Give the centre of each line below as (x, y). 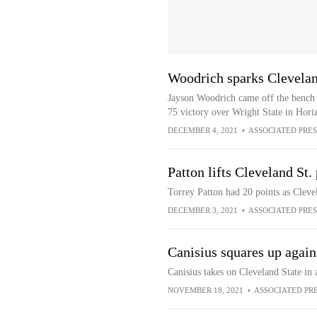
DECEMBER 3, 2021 (202, 210)
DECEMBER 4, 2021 (202, 130)
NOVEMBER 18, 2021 (205, 290)
